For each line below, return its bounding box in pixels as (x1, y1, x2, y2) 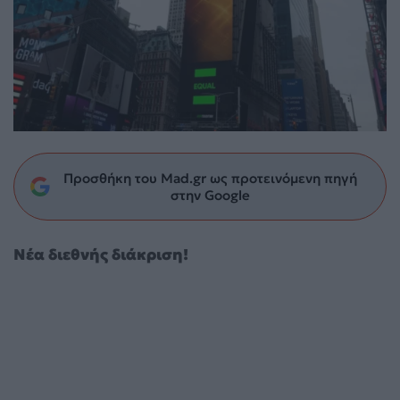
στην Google (170, 186, 250, 204)
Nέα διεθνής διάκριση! (13, 244, 188, 264)
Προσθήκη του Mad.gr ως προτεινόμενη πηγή (62, 169, 357, 187)
